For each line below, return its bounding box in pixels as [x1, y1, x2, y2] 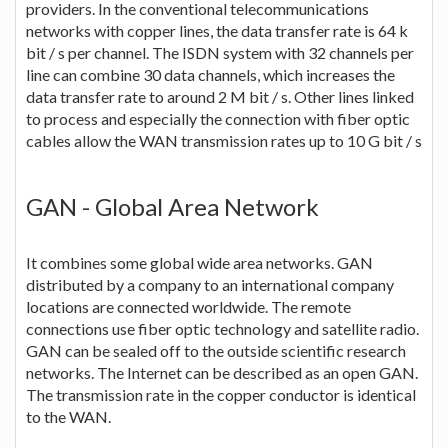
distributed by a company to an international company [26, 274, 394, 294]
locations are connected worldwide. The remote [26, 296, 351, 316]
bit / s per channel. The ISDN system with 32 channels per [26, 42, 414, 62]
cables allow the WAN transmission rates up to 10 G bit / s [26, 130, 422, 150]
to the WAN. [26, 406, 111, 426]
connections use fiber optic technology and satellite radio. [26, 318, 419, 338]
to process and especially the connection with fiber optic [26, 108, 410, 128]
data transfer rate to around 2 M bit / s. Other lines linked [26, 86, 414, 106]
